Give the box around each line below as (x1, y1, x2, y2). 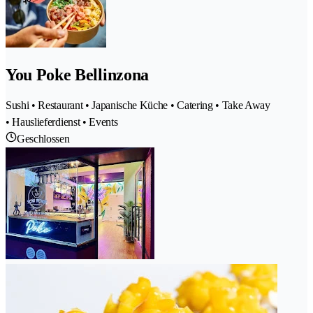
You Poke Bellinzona (6, 65, 149, 84)
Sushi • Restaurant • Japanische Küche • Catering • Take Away (6, 99, 270, 111)
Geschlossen (17, 132, 70, 145)
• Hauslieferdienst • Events (6, 115, 118, 128)
